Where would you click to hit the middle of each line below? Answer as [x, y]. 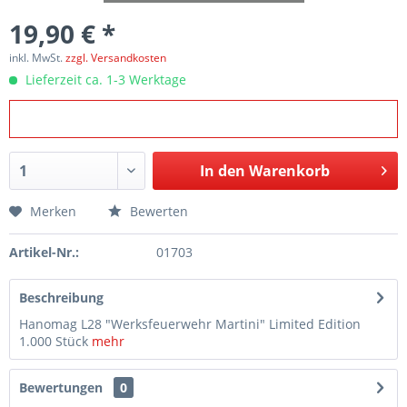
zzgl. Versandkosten [116, 58]
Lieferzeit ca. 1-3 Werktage [104, 79]
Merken [53, 211]
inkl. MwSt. [37, 58]
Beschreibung [61, 298]
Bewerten [157, 211]
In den [222, 171]
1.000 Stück [55, 341]
